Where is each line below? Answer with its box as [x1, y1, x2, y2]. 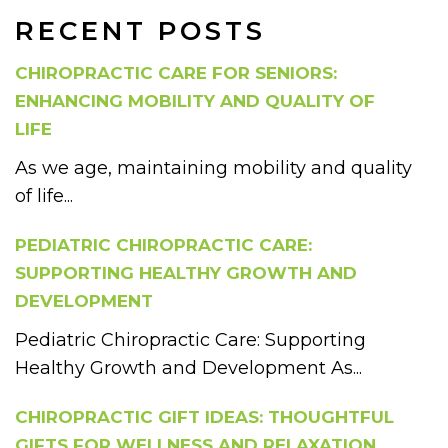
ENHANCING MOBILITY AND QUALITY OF [15, 91, 375, 111]
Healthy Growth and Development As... [15, 357, 362, 379]
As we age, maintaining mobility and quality [15, 157, 412, 179]
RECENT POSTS [15, 15, 266, 47]
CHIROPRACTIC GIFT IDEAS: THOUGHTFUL [15, 407, 394, 427]
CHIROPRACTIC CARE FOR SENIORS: [15, 63, 337, 83]
